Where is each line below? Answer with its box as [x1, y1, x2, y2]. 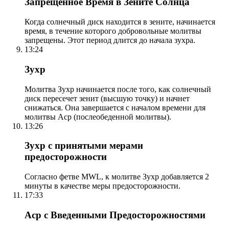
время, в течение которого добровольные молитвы [25, 27, 201, 36]
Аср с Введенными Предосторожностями [25, 209, 205, 220]
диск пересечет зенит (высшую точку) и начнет [25, 94, 190, 103]
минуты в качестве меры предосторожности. [25, 181, 180, 191]
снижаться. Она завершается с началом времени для [25, 103, 205, 112]
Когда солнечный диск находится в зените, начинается [25, 17, 215, 27]
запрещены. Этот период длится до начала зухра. [25, 36, 195, 45]
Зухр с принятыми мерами [25, 140, 143, 151]
